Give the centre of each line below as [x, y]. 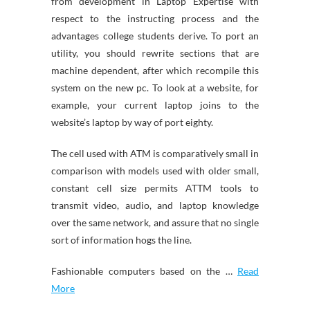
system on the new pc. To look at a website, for [155, 88]
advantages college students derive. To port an [155, 36]
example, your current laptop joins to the [155, 105]
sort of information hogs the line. [121, 240]
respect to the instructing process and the [155, 18]
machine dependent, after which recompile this [155, 70]
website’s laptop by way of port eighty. [132, 122]
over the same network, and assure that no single [155, 222]
